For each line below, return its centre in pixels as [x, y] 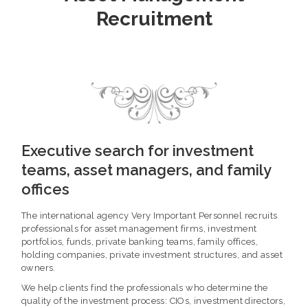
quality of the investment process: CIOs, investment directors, [154, 300]
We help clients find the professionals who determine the [145, 287]
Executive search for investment [137, 150]
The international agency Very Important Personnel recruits [150, 215]
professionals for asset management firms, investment [139, 228]
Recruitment [154, 19]
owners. [38, 267]
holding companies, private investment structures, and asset [152, 254]
